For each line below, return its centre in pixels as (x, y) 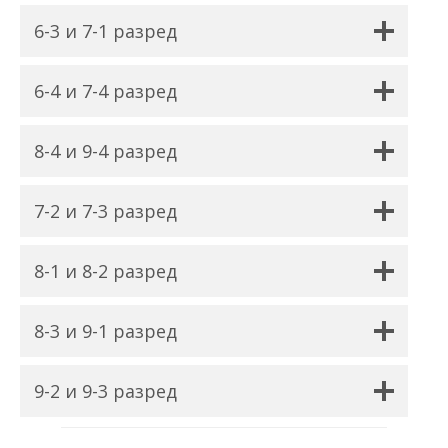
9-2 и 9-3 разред (105, 390)
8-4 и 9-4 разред (105, 150)
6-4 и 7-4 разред (105, 90)
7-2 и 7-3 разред (105, 210)
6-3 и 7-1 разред (105, 30)
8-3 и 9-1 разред (105, 330)
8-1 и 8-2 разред (105, 270)
